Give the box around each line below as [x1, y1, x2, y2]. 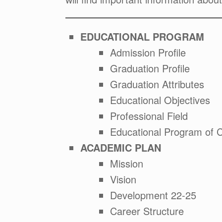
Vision [110, 172, 136, 186]
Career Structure [110, 204, 184, 218]
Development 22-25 [110, 188, 196, 202]
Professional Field [110, 109, 188, 123]
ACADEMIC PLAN [80, 140, 161, 155]
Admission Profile [110, 45, 186, 59]
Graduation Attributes [110, 77, 204, 91]
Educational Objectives [110, 93, 210, 107]
